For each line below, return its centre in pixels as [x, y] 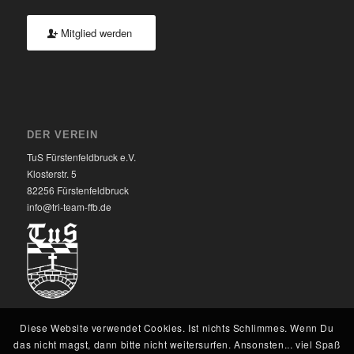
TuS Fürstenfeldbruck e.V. [81, 156]
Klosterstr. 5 [51, 173]
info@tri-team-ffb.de [69, 206]
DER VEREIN [62, 134]
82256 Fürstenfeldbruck [77, 190]
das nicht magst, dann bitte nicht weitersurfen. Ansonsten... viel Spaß [177, 345]
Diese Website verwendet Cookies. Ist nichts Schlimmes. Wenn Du [177, 328]
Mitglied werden [96, 33]
